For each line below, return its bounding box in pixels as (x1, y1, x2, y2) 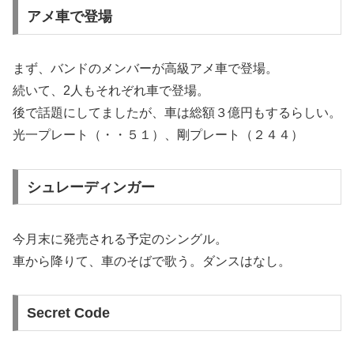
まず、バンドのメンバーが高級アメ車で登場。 (13, 62, 278, 76)
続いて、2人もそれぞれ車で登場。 (13, 84, 209, 98)
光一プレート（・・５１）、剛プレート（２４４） (13, 128, 303, 142)
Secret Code (26, 305, 110, 322)
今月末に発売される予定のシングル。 (13, 232, 228, 246)
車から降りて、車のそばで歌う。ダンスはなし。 (13, 254, 291, 268)
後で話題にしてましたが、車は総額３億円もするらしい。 (13, 106, 341, 120)
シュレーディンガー (26, 179, 155, 195)
